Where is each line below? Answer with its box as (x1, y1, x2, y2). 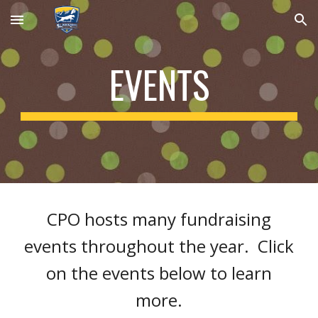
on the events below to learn (46, 261, 272, 285)
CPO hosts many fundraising (47, 207, 271, 231)
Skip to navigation (218, 20, 307, 33)
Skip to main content (11, 20, 112, 33)
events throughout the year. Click (24, 234, 294, 258)
